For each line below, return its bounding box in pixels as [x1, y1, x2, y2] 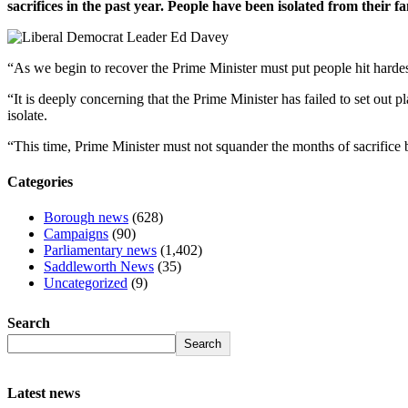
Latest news [7, 384, 80, 401]
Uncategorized [44, 275, 127, 291]
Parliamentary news [44, 242, 157, 259]
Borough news [44, 209, 128, 226]
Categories [7, 174, 73, 190]
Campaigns [44, 226, 108, 242]
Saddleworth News [44, 259, 154, 275]
